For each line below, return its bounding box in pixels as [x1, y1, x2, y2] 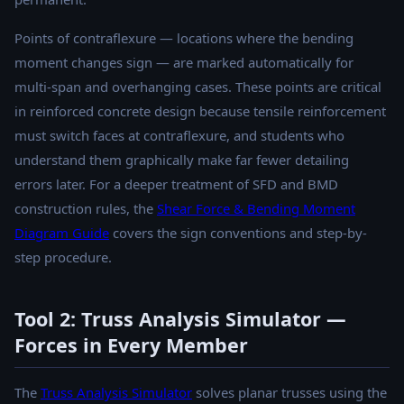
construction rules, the [14, 199, 157, 218]
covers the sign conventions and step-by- [109, 224, 367, 243]
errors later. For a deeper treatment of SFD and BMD [14, 175, 338, 194]
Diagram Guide [14, 224, 109, 243]
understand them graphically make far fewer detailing [14, 151, 349, 170]
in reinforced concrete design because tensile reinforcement [14, 102, 386, 121]
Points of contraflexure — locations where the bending [14, 29, 353, 48]
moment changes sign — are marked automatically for [14, 53, 353, 72]
